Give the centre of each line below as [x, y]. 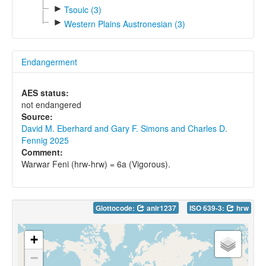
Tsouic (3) [83, 10]
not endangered [51, 104]
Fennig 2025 [45, 140]
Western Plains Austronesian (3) [124, 23]
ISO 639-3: [208, 208]
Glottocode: [116, 208]
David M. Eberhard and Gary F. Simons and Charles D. [124, 128]
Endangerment [49, 61]
